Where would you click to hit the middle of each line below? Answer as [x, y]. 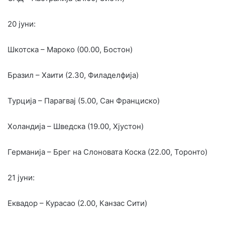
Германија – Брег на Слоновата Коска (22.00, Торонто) [107, 152]
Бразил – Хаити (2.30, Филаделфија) [73, 75]
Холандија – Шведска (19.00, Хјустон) [76, 126]
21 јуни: [21, 177]
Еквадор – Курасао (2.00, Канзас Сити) [77, 203]
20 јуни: [22, 24]
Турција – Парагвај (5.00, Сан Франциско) [84, 100]
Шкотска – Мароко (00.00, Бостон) [70, 49]
